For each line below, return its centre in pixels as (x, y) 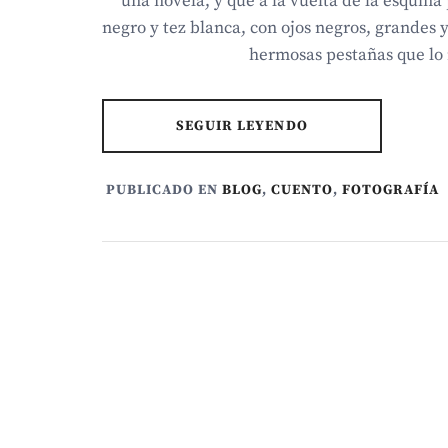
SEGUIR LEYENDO (242, 126)
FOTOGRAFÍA (391, 189)
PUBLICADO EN (164, 189)
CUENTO (302, 189)
